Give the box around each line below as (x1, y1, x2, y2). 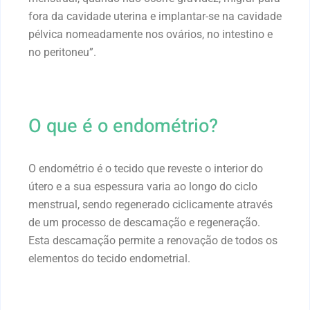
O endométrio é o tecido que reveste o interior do (28, 161, 263, 175)
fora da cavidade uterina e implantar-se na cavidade (28, 9, 282, 23)
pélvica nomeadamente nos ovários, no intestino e (28, 27, 273, 41)
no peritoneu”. (28, 45, 96, 59)
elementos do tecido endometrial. (28, 251, 190, 265)
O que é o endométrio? (28, 111, 218, 140)
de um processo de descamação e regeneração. (28, 215, 260, 229)
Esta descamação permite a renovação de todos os (28, 233, 277, 247)
